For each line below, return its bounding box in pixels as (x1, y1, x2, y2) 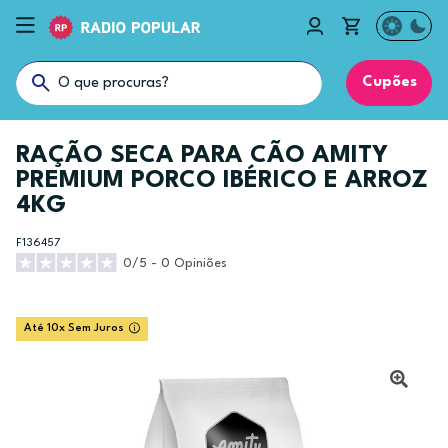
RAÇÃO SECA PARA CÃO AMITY (16, 144, 388, 168)
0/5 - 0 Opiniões (123, 257, 228, 270)
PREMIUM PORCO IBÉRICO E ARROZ (16, 169, 428, 193)
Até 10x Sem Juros (24, 323, 124, 334)
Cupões (361, 75, 417, 90)
